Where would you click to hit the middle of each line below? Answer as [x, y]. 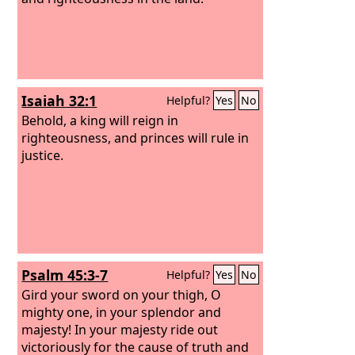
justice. [43, 155]
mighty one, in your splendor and [122, 312]
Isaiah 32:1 [59, 101]
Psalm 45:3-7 [65, 275]
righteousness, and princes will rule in [136, 137]
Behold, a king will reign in [100, 120]
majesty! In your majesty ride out [120, 329]
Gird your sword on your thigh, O [122, 294]
